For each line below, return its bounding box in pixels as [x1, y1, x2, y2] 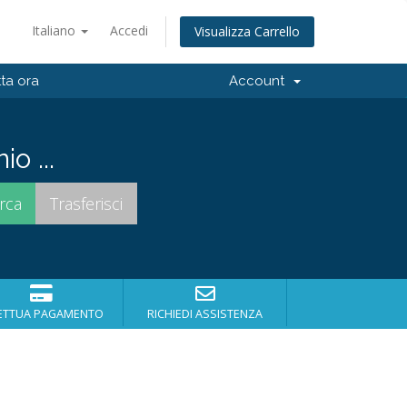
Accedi [110, 22, 148, 39]
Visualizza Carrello [194, 23, 300, 41]
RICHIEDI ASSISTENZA [147, 306, 263, 322]
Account [229, 73, 292, 89]
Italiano [32, 22, 79, 39]
